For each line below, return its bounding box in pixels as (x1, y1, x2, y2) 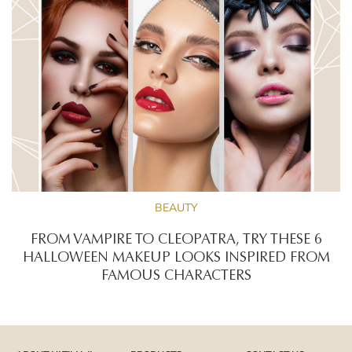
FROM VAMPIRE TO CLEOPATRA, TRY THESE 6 (30, 233, 322, 248)
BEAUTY (154, 200, 198, 215)
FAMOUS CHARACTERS (101, 269, 251, 284)
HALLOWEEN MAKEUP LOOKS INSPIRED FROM (22, 251, 330, 266)
